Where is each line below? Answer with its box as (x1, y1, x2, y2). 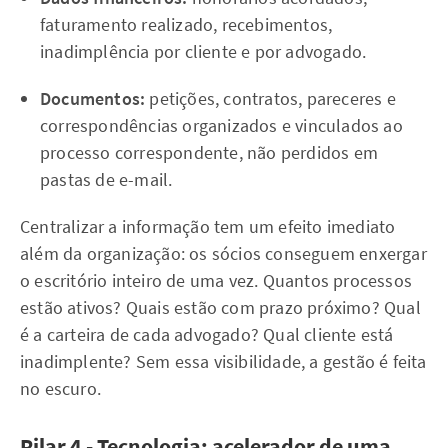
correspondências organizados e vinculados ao (40, 114, 403, 137)
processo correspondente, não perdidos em (40, 141, 379, 164)
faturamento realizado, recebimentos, (40, 13, 333, 36)
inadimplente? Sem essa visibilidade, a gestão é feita (20, 350, 427, 373)
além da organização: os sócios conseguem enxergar (20, 242, 427, 265)
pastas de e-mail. (40, 168, 173, 191)
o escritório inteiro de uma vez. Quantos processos (20, 269, 413, 292)
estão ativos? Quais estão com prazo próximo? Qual (20, 296, 421, 319)
